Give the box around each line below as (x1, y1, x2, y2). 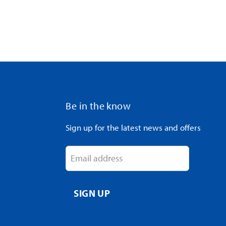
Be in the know (66, 99, 131, 112)
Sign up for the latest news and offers (66, 122, 201, 133)
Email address (71, 152, 123, 164)
